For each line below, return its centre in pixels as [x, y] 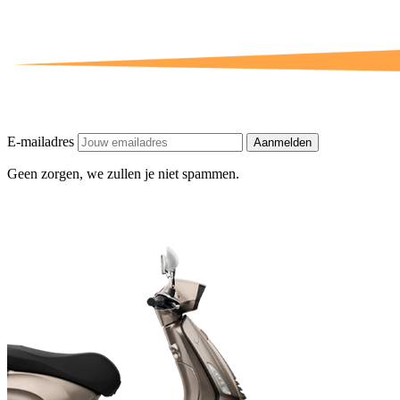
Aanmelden [283, 143]
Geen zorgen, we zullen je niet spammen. [123, 174]
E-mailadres [42, 142]
